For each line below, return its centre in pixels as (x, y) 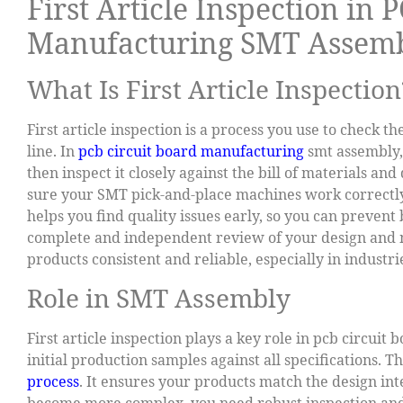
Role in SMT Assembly (159, 297)
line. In (53, 152)
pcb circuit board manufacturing (191, 152)
